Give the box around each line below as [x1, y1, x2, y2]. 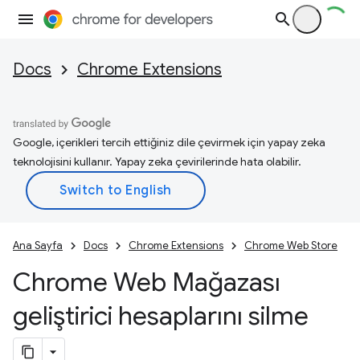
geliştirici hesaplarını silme [13, 300, 309, 332]
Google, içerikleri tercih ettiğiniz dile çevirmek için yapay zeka [13, 135, 325, 149]
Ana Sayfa [13, 239, 63, 252]
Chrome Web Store [244, 239, 337, 252]
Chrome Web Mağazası [13, 266, 280, 298]
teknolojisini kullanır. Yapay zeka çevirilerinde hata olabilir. [13, 154, 301, 169]
